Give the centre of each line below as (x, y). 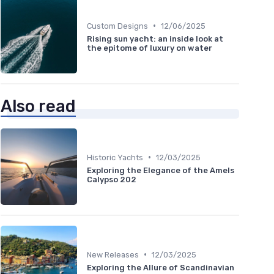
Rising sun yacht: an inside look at (155, 39)
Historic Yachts (115, 157)
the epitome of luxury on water (150, 48)
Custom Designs (117, 26)
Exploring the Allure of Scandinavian (161, 267)
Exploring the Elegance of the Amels (161, 170)
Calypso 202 (112, 179)
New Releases (113, 254)
